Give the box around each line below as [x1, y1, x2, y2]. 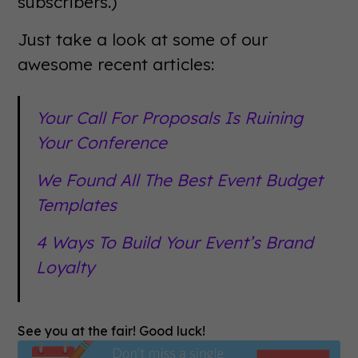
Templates [36, 194, 117, 216]
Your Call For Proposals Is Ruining [36, 107, 304, 129]
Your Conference [36, 132, 168, 153]
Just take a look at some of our [18, 29, 268, 50]
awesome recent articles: [18, 54, 215, 75]
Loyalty [36, 257, 95, 278]
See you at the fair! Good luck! [18, 323, 206, 340]
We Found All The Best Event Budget [36, 169, 324, 191]
